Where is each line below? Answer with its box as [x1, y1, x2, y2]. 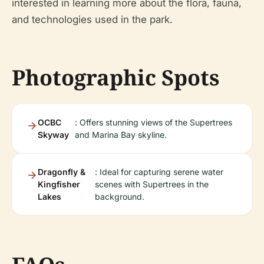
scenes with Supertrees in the [94, 179, 209, 189]
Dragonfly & [38, 166, 85, 177]
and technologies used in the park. [12, 13, 173, 25]
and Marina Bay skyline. [74, 129, 167, 140]
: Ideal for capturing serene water [94, 166, 223, 177]
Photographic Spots [12, 62, 219, 92]
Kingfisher [38, 179, 80, 189]
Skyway [38, 129, 69, 140]
